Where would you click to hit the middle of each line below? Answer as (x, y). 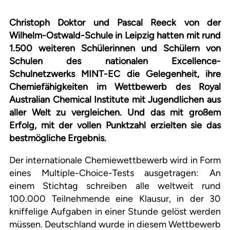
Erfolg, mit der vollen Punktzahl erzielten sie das (115, 126)
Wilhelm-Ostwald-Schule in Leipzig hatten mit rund (115, 36)
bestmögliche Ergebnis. (58, 138)
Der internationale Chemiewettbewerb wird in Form (115, 160)
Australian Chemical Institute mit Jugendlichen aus (115, 100)
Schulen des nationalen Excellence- (115, 61)
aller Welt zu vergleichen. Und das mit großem (115, 113)
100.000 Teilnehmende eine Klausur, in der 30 (115, 199)
